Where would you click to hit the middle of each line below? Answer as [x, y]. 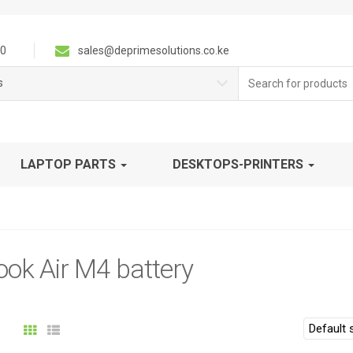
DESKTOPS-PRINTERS [240, 164]
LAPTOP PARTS [70, 164]
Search [258, 74]
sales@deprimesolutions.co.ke [152, 50]
